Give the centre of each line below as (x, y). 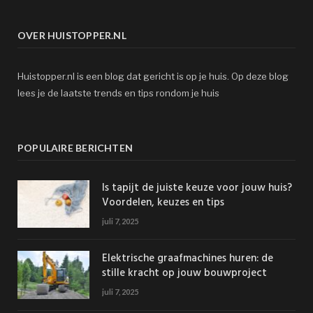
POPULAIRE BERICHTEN (75, 148)
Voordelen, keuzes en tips (163, 203)
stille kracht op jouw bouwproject (184, 274)
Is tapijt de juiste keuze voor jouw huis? (197, 188)
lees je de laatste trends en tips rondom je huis (118, 93)
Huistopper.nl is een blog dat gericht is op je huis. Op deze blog (153, 77)
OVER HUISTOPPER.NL (72, 36)
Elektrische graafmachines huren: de (188, 259)
